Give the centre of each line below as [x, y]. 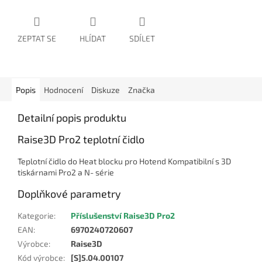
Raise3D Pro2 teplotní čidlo [81, 139]
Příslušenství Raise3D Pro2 [123, 216]
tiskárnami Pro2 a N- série [66, 173]
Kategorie [36, 216]
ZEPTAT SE [37, 39]
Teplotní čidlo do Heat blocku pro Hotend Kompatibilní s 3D [124, 161]
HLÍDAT [93, 39]
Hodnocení [63, 90]
